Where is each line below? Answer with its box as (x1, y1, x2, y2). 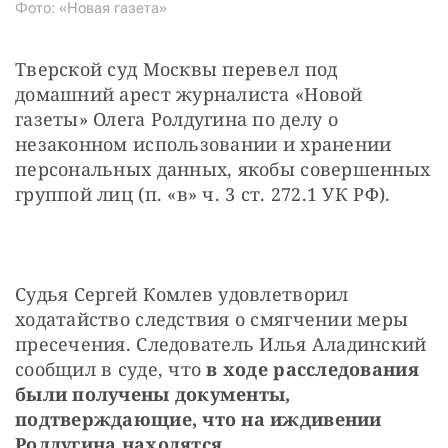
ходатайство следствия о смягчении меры (15, 306, 409, 331)
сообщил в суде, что (15, 356, 207, 381)
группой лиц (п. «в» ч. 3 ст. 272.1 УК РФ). (15, 181, 391, 206)
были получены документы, (15, 381, 291, 406)
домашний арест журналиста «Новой (15, 81, 363, 106)
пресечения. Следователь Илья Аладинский (15, 331, 427, 356)
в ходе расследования (206, 356, 419, 381)
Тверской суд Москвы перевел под (15, 56, 338, 81)
